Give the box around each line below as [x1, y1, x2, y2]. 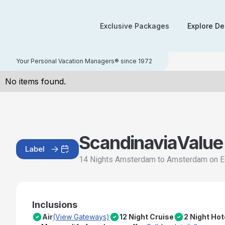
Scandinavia [79, 132, 177, 154]
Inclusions [32, 199, 77, 210]
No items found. [5, 76, 66, 86]
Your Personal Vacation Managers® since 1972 [16, 57, 152, 65]
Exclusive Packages [100, 22, 170, 30]
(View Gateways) [53, 212, 109, 221]
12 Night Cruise [120, 212, 174, 221]
